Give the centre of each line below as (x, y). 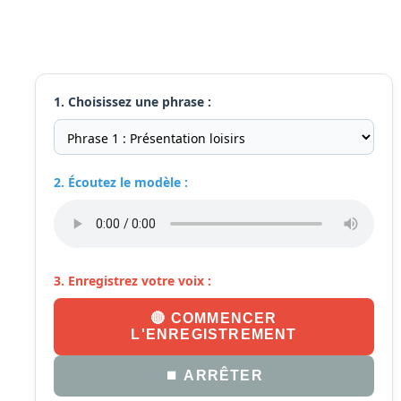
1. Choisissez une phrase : (132, 102)
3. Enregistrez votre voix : (132, 281)
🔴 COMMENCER (214, 318)
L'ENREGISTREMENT (214, 334)
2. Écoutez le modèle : (121, 182)
